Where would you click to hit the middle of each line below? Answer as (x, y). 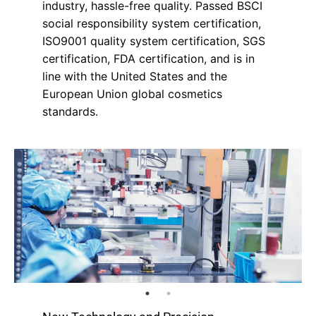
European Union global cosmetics (132, 94)
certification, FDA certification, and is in (148, 59)
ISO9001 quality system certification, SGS (154, 41)
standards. (70, 112)
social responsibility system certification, (152, 24)
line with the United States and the (135, 77)
